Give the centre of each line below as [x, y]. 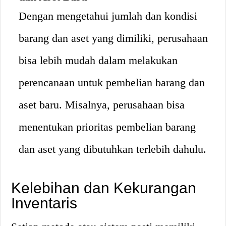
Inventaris [44, 203]
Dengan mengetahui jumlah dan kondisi [108, 16]
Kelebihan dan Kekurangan [104, 188]
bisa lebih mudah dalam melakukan [98, 60]
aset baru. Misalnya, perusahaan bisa [102, 105]
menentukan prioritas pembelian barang [107, 127]
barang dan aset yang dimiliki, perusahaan [114, 38]
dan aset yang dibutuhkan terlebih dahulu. [113, 149]
